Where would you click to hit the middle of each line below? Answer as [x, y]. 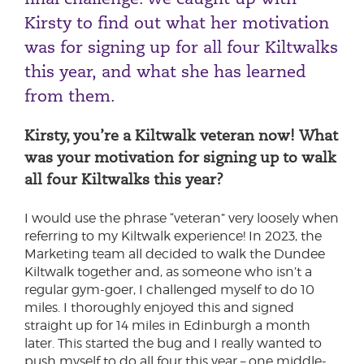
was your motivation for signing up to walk [180, 157]
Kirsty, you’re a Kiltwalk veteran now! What [181, 135]
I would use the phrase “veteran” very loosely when [182, 218]
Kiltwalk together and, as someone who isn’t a [168, 272]
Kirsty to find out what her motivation [177, 23]
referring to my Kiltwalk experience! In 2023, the [173, 236]
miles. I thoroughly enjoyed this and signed [159, 308]
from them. [72, 96]
